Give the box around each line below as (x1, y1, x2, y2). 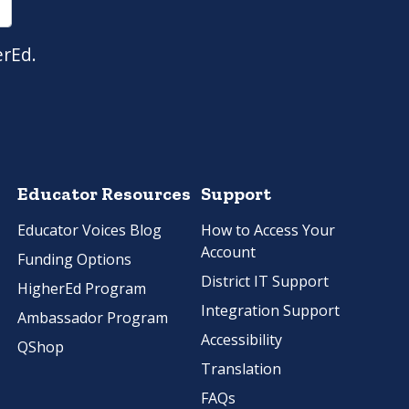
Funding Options (17, 249, 131, 270)
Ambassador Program (17, 308, 168, 329)
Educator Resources (17, 183, 191, 205)
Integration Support (201, 300, 340, 321)
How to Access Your (201, 220, 335, 241)
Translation (201, 359, 281, 380)
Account (201, 242, 256, 263)
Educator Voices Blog (17, 220, 162, 241)
